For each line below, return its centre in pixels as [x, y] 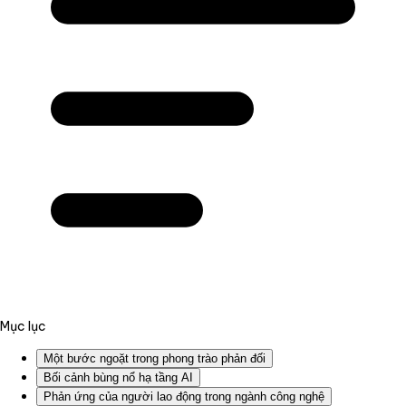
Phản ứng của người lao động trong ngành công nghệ [184, 396]
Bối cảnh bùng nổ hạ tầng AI [118, 377]
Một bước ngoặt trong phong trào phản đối [155, 358]
